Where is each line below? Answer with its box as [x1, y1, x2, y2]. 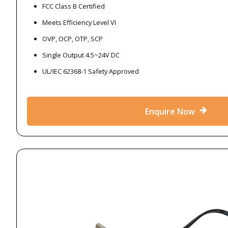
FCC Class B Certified [42, 1, 105, 11]
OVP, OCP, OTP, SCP [42, 34, 103, 43]
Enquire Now [145, 105, 195, 117]
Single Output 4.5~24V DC [42, 50, 120, 60]
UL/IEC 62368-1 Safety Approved [42, 66, 139, 76]
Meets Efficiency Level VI [42, 17, 116, 27]
